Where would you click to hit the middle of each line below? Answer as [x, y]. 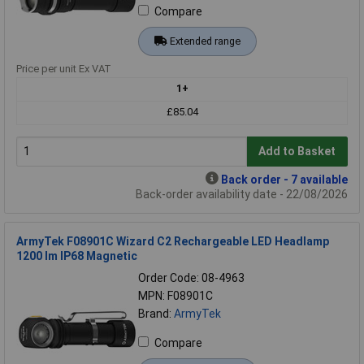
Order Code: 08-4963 [191, 277]
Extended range [205, 41]
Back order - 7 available [284, 179]
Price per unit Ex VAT [64, 68]
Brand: [156, 313]
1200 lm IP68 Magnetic [77, 256]
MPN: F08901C [175, 295]
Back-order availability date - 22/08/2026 [242, 194]
